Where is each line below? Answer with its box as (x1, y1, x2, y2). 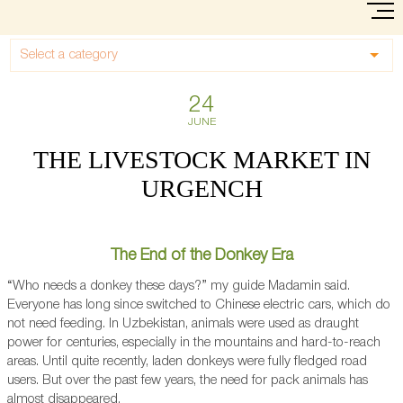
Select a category (20, 49, 119, 61)
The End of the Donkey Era (110, 248, 293, 263)
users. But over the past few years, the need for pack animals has (7, 374, 368, 387)
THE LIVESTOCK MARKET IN (32, 146, 371, 174)
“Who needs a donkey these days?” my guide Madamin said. (7, 280, 350, 292)
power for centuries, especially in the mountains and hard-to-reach (7, 336, 381, 349)
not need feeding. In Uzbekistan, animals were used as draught (7, 318, 359, 330)
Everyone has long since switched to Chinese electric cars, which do (7, 299, 390, 311)
